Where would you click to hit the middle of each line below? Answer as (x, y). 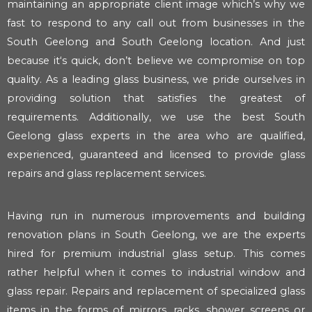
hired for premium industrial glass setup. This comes (156, 254)
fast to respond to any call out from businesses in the (156, 23)
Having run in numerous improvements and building (156, 216)
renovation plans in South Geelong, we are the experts (156, 235)
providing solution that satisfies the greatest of (156, 98)
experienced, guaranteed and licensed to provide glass (156, 154)
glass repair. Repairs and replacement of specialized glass (156, 291)
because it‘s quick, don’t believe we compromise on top (156, 60)
